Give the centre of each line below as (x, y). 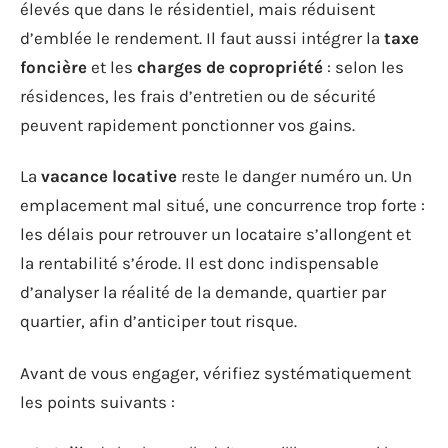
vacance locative (109, 176)
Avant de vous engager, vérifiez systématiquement (215, 372)
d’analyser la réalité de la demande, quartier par (203, 292)
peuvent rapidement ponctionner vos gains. (187, 124)
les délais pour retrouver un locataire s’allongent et (215, 234)
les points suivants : (97, 401)
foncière (53, 66)
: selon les (363, 66)
